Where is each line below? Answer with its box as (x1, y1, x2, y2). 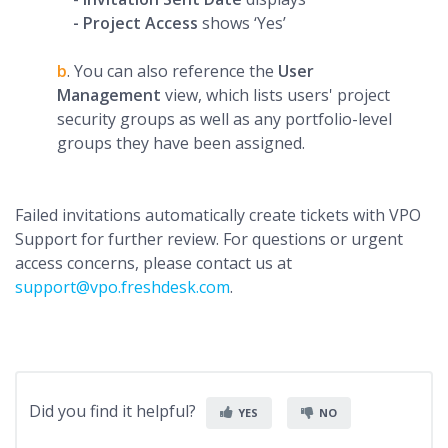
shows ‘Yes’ (198, 12, 286, 35)
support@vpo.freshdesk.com (15, 276, 230, 299)
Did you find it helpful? (29, 400, 196, 423)
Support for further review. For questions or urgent (15, 228, 403, 251)
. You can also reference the (67, 60, 278, 83)
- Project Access (57, 12, 198, 35)
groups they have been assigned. (57, 132, 305, 155)
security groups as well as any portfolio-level (57, 108, 392, 131)
